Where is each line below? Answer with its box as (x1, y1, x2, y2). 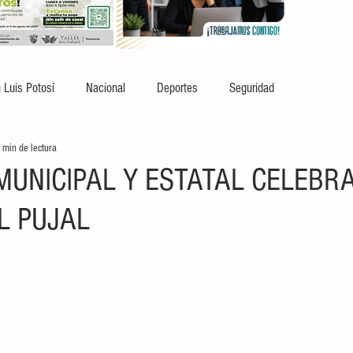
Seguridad (229, 80, 274, 95)
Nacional (86, 80, 125, 95)
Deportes (157, 80, 198, 95)
